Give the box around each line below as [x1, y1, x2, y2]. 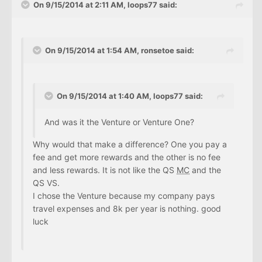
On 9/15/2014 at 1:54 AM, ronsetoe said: [45, 46, 194, 56]
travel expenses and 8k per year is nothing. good [33, 204, 221, 214]
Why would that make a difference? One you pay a [33, 139, 227, 150]
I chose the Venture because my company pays [33, 191, 215, 201]
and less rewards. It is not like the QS [33, 165, 177, 175]
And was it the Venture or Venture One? [44, 117, 194, 127]
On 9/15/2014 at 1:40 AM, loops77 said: [57, 91, 203, 101]
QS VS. [33, 178, 60, 188]
